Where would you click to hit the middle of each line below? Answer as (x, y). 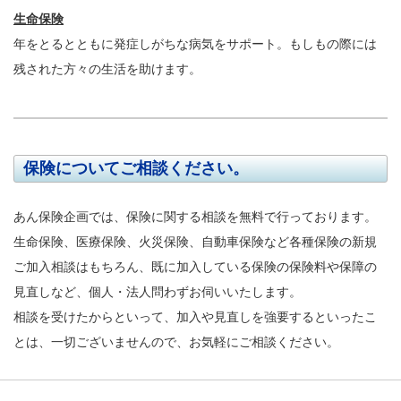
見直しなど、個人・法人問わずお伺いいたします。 (158, 291)
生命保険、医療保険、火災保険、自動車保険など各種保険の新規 (195, 241)
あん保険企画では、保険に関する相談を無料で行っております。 (195, 216)
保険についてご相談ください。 (136, 168)
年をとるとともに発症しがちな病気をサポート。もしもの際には (195, 43)
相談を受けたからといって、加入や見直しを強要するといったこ (195, 316)
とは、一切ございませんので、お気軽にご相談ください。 (176, 341)
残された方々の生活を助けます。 (107, 68)
